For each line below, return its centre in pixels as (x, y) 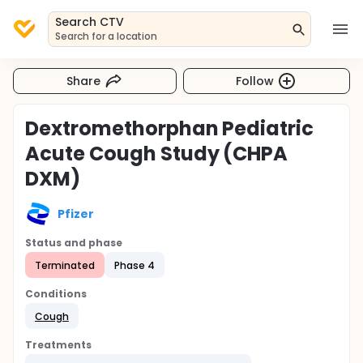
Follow (255, 81)
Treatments (58, 345)
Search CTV (90, 22)
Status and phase (74, 243)
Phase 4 (134, 265)
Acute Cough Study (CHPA (157, 154)
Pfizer (76, 214)
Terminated (65, 265)
